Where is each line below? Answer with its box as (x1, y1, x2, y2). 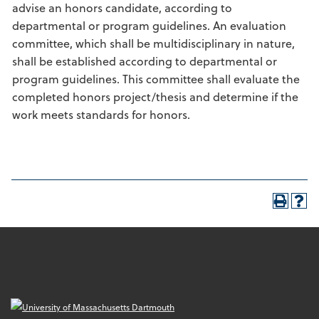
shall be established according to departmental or (12, 53, 277, 69)
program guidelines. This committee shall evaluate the (12, 70, 300, 87)
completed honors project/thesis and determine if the (12, 88, 298, 105)
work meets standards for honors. (12, 106, 190, 122)
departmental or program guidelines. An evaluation (12, 17, 286, 33)
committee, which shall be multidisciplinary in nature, (12, 35, 295, 51)
